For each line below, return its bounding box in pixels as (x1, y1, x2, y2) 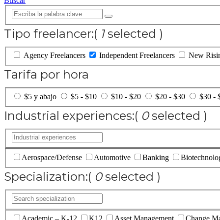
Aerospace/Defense (22, 153, 82, 162)
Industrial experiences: (4, 108, 135, 123)
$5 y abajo (24, 92, 56, 101)
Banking (142, 153, 169, 162)
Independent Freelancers (99, 51, 175, 60)
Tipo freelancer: (4, 26, 94, 41)
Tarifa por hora (4, 67, 89, 82)
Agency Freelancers (24, 51, 85, 60)
